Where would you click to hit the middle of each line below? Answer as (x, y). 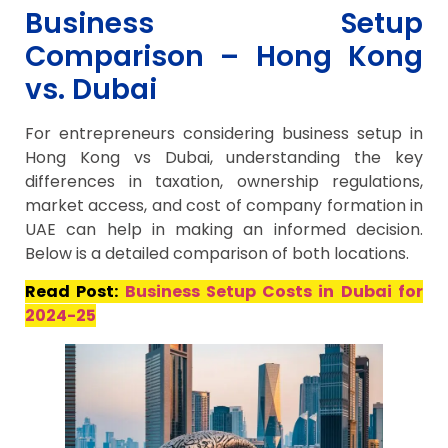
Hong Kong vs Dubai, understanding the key (224, 157)
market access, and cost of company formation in (224, 205)
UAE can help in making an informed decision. (224, 229)
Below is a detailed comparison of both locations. (217, 253)
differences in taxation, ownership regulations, (224, 181)
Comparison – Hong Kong (224, 56)
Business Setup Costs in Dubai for (274, 291)
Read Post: (75, 291)
